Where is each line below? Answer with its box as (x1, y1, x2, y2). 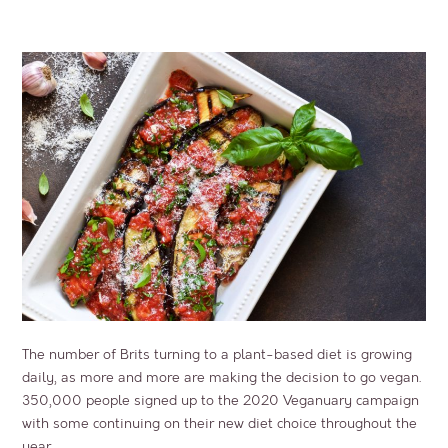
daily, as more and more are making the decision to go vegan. (22, 368, 422, 386)
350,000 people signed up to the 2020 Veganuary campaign (22, 391, 420, 409)
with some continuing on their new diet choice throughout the (22, 414, 418, 432)
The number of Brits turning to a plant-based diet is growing (22, 345, 413, 363)
